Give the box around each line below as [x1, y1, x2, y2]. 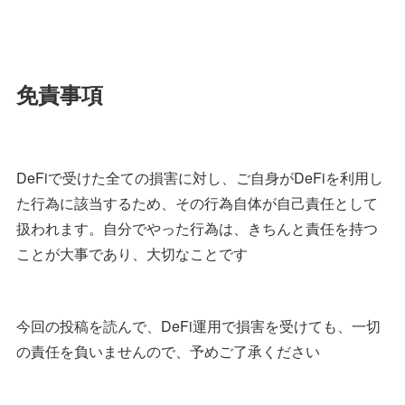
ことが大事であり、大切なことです [16, 243, 248, 265]
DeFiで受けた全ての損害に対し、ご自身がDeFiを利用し [16, 167, 383, 189]
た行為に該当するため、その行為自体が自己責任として [16, 193, 378, 214]
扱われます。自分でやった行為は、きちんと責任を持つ [16, 218, 378, 240]
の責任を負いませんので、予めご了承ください [16, 341, 320, 363]
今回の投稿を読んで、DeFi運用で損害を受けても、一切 [16, 316, 381, 337]
